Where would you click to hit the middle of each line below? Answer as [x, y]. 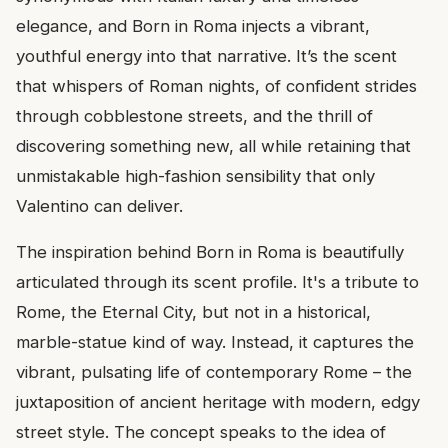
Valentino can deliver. [99, 206]
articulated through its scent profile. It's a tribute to [217, 282]
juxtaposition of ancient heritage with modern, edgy [218, 402]
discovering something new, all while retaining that [213, 146]
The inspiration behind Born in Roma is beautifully [210, 252]
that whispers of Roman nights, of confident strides [216, 86]
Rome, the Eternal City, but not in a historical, [193, 312]
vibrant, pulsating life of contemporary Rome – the [214, 372]
